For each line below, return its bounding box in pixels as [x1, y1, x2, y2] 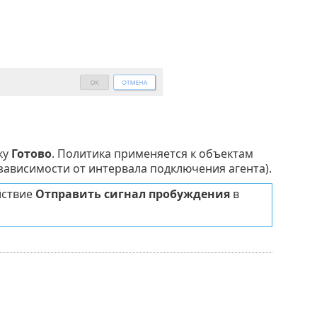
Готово [11, 145, 52, 161]
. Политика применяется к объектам [51, 145, 253, 161]
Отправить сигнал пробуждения [35, 185, 230, 202]
